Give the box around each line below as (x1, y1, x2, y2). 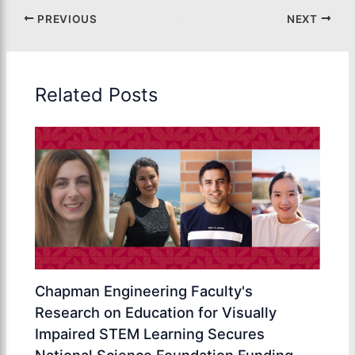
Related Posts (35, 82, 158, 106)
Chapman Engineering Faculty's (35, 282, 254, 300)
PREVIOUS (34, 12, 97, 25)
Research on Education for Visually (35, 303, 277, 322)
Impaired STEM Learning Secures (35, 325, 265, 343)
